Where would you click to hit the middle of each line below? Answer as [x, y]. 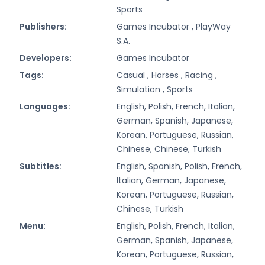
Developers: [46, 58]
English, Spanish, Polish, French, [179, 166]
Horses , [168, 75]
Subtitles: [41, 166]
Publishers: [43, 26]
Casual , [134, 75]
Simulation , [142, 89]
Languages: [45, 106]
